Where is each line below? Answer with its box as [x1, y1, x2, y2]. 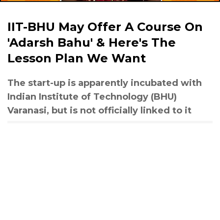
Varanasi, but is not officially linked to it [7, 105, 192, 116]
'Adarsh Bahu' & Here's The [7, 35, 176, 50]
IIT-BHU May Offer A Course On [7, 20, 203, 34]
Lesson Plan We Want [7, 51, 146, 65]
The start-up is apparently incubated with [7, 78, 202, 88]
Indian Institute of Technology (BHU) [7, 91, 177, 102]
